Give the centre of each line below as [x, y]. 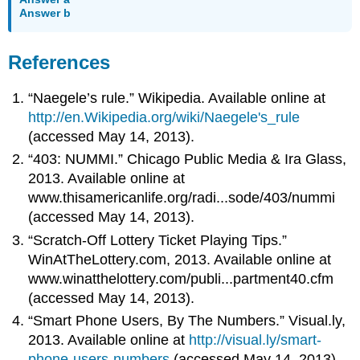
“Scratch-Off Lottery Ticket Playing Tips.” [158, 240]
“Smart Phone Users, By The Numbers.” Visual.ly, [187, 321]
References [59, 63]
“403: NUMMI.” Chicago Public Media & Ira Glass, [188, 160]
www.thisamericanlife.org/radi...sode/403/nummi [182, 198]
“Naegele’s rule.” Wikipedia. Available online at [177, 98]
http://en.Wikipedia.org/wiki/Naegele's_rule [164, 117]
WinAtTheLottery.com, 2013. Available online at [180, 259]
